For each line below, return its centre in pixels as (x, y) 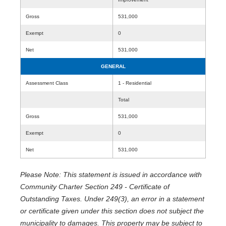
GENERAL (113, 66)
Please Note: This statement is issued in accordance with (111, 175)
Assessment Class (47, 83)
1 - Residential (135, 83)
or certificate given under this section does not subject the (112, 211)
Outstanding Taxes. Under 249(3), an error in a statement (112, 199)
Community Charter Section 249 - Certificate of (95, 187)
